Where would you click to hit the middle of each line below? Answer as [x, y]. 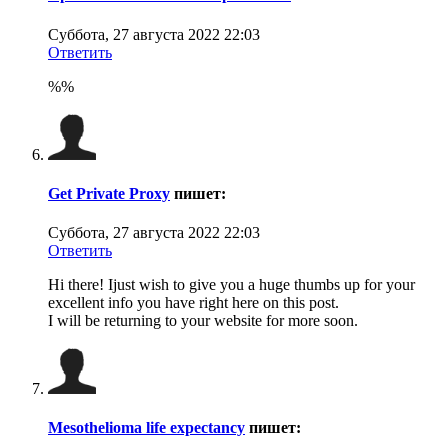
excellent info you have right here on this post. [193, 303]
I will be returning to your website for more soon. [203, 321]
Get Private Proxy [109, 193]
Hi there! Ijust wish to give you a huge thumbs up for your [231, 285]
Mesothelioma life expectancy [146, 428]
